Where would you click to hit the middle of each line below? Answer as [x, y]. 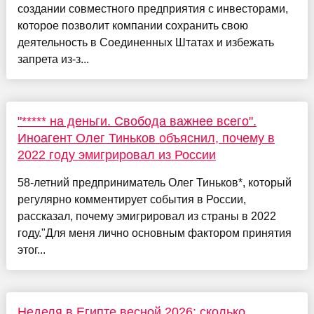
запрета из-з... [53, 60]
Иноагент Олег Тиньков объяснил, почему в [146, 138]
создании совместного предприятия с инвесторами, [152, 9]
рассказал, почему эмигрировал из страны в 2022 [146, 217]
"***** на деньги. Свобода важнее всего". [137, 122]
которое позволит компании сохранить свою [132, 26]
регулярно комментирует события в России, [131, 200]
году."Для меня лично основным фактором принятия [154, 233]
